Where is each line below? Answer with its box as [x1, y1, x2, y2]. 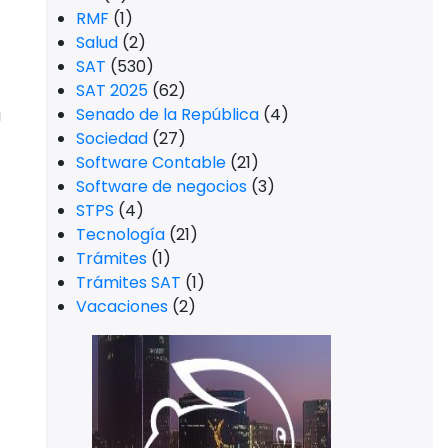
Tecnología [76, 223, 165, 246]
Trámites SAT [76, 271, 181, 294]
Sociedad [76, 127, 148, 150]
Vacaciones [76, 295, 168, 318]
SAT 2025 [76, 79, 148, 102]
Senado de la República [76, 103, 259, 126]
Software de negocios [76, 175, 247, 198]
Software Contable [76, 151, 226, 174]
